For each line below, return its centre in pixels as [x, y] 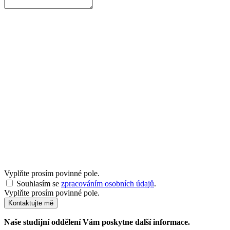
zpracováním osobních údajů [108, 183]
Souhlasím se [39, 183]
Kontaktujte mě [31, 203]
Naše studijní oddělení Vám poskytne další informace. [97, 222]
